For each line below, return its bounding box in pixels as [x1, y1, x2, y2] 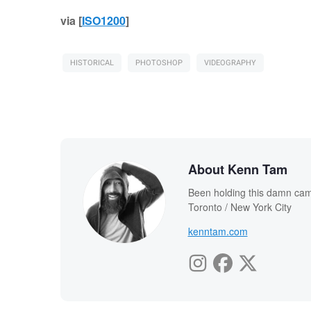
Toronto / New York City [187, 200, 292, 215]
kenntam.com [187, 224, 248, 239]
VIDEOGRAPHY [203, 57, 256, 69]
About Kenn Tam [187, 160, 287, 179]
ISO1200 [81, 12, 126, 29]
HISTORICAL [69, 57, 114, 69]
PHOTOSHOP [135, 57, 183, 69]
